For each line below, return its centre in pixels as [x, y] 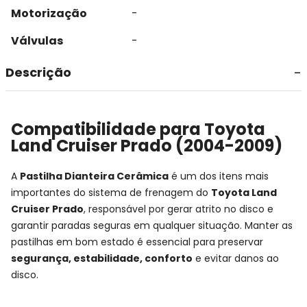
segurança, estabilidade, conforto [102, 258]
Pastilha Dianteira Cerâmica [94, 176]
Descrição [38, 72]
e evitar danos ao [236, 258]
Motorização [49, 13]
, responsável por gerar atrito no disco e [179, 209]
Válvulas [37, 41]
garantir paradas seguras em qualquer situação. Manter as [152, 225]
